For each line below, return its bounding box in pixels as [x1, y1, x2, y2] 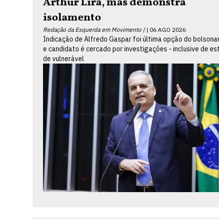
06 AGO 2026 [150, 25, 186, 33]
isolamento [43, 10, 102, 25]
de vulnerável [43, 54, 85, 63]
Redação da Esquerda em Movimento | [43, 25, 145, 33]
